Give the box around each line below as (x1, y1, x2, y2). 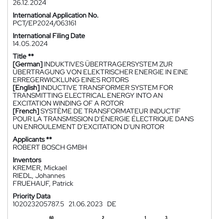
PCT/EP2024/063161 (13, 19, 76, 27)
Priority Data (13, 192, 50, 200)
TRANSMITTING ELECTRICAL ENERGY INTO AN (13, 91, 163, 100)
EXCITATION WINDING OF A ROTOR (13, 99, 124, 108)
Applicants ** (13, 135, 52, 144)
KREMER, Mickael (13, 163, 67, 172)
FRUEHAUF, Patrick (13, 179, 73, 188)
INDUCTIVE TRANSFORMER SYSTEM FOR (41, 83, 173, 92)
